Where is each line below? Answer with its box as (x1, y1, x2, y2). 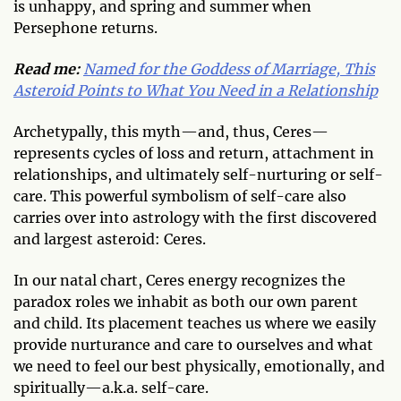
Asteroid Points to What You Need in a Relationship (13, 81, 378, 100)
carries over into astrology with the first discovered (13, 209, 377, 227)
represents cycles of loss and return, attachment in (13, 144, 374, 163)
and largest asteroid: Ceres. (13, 230, 206, 249)
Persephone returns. (13, 19, 158, 38)
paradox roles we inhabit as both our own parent (13, 293, 358, 311)
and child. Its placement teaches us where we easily (13, 314, 376, 333)
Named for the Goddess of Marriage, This (83, 60, 375, 79)
